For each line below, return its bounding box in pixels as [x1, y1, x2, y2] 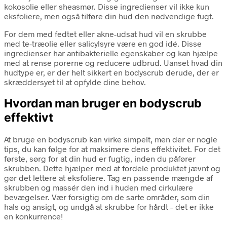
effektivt [4, 110, 53, 125]
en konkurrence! [4, 211, 63, 221]
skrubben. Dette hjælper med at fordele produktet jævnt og [4, 163, 220, 173]
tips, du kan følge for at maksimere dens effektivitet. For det [4, 144, 220, 154]
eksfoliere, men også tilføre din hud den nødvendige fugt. [4, 11, 214, 21]
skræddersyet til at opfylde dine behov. [4, 77, 146, 87]
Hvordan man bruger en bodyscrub [4, 96, 202, 111]
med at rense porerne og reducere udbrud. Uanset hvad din [4, 58, 222, 67]
